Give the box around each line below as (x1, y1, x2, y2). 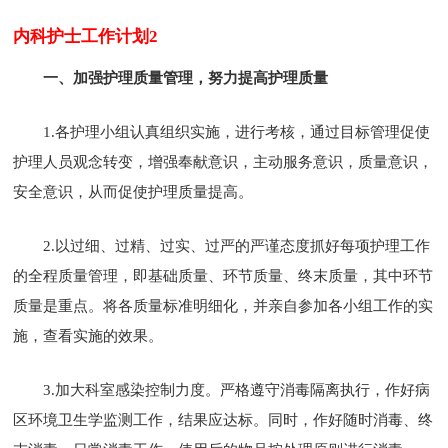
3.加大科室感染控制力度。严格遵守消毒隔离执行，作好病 (43, 381, 431, 398)
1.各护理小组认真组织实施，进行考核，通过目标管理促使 (43, 123, 431, 140)
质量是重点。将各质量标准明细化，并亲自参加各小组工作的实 (13, 297, 434, 314)
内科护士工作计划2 (13, 26, 159, 46)
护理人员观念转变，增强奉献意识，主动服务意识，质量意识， (13, 153, 434, 170)
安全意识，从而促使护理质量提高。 (13, 183, 254, 200)
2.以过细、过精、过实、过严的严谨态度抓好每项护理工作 (43, 237, 431, 254)
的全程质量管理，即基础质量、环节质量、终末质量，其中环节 (13, 267, 434, 284)
